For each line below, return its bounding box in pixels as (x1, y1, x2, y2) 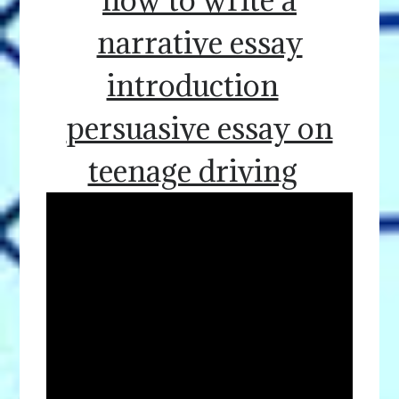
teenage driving (87, 151, 297, 191)
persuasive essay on (66, 109, 333, 148)
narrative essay (96, 23, 303, 62)
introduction (106, 66, 279, 105)
